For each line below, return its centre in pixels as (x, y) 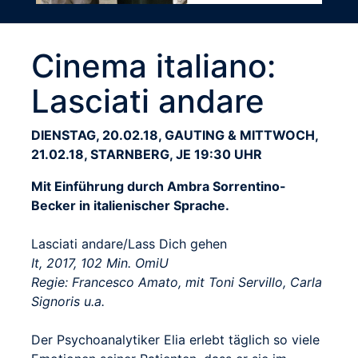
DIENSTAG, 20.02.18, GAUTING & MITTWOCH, (175, 135)
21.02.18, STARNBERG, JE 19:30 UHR (147, 154)
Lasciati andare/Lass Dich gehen (129, 243)
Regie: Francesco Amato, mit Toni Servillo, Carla (177, 282)
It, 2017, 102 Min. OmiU (100, 263)
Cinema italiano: (153, 66)
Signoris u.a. (68, 301)
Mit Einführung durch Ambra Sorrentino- (159, 186)
